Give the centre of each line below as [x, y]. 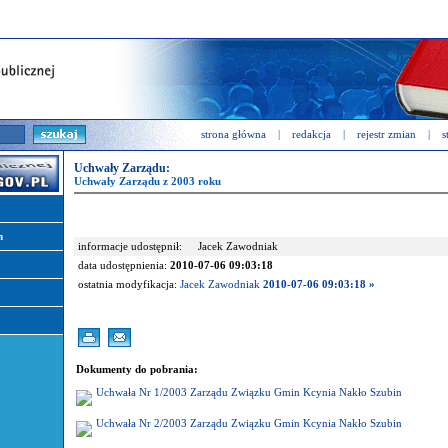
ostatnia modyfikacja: [129, 284]
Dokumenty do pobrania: [137, 369]
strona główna [233, 134]
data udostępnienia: [124, 265]
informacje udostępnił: [130, 246]
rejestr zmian [386, 134]
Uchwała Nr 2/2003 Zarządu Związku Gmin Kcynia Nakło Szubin [249, 423]
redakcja [311, 134]
